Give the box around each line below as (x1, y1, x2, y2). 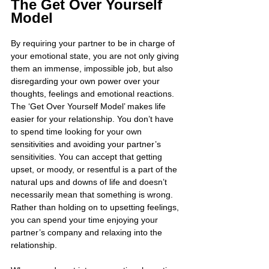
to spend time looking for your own (11, 126, 144, 136)
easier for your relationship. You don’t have (11, 113, 176, 124)
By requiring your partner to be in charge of (11, 38, 177, 48)
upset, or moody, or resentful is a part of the (11, 164, 180, 174)
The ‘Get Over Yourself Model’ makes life (11, 101, 168, 111)
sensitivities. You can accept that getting (11, 151, 165, 162)
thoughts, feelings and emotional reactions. (11, 88, 177, 98)
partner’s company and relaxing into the (11, 227, 165, 237)
